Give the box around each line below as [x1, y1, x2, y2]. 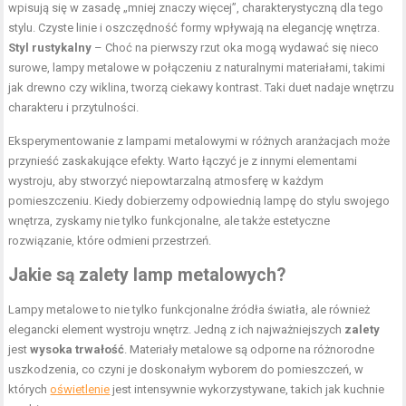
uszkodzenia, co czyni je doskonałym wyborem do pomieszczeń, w [8, 362, 364, 377]
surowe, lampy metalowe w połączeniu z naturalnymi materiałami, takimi [8, 61, 386, 75]
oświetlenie [50, 382, 111, 397]
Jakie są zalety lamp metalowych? [8, 265, 286, 286]
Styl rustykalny [8, 41, 92, 55]
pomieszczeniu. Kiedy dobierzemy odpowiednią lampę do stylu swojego [8, 194, 391, 208]
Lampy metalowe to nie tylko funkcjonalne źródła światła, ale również [8, 303, 371, 317]
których [8, 382, 51, 397]
